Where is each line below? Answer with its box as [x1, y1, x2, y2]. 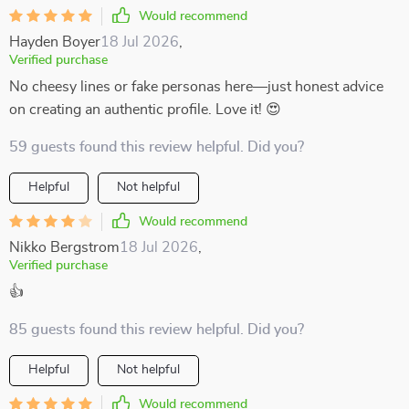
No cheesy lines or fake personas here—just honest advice [9, 79, 383, 94]
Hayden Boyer [9, 35, 100, 49]
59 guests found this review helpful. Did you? [9, 140, 304, 154]
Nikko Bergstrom [9, 240, 120, 255]
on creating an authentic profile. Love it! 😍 [9, 102, 281, 117]
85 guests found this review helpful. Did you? [9, 322, 304, 337]
